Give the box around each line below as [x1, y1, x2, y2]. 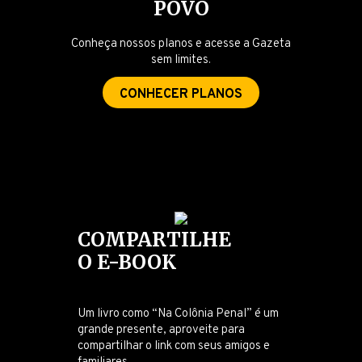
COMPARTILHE [77, 227, 231, 252]
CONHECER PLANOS [120, 86, 242, 103]
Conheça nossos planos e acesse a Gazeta [71, 36, 291, 52]
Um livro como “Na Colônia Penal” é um [77, 306, 279, 322]
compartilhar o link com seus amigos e [77, 339, 270, 354]
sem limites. [151, 53, 211, 68]
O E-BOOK [77, 250, 176, 275]
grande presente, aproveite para [77, 322, 245, 338]
